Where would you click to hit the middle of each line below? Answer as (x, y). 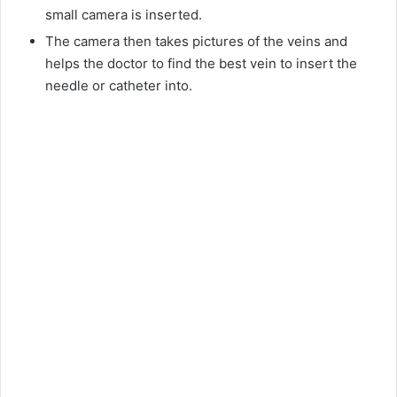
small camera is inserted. (124, 15)
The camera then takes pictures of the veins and (196, 42)
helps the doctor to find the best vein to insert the (201, 64)
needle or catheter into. (119, 86)
